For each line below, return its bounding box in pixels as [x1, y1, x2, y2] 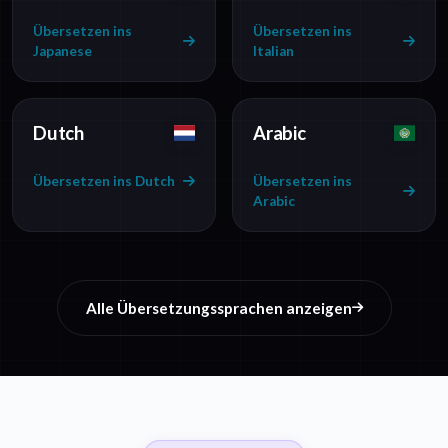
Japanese [33, 43, 92, 60]
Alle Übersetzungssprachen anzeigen [85, 299, 352, 318]
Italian [253, 43, 294, 60]
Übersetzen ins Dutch [33, 173, 175, 190]
